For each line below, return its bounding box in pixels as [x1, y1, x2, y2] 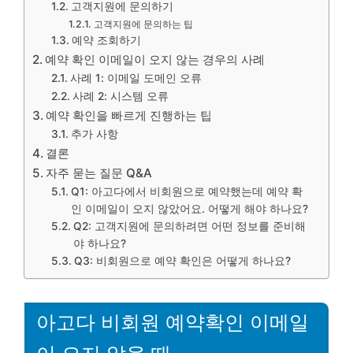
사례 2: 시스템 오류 [72, 90, 169, 102]
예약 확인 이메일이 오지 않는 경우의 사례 [45, 52, 266, 67]
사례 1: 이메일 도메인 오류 [69, 72, 202, 84]
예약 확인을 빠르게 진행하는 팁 [46, 108, 213, 123]
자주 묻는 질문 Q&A [46, 165, 153, 180]
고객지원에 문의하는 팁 [93, 18, 193, 30]
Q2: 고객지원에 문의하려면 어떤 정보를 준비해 [72, 220, 306, 232]
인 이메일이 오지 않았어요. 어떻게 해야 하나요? [70, 203, 308, 215]
